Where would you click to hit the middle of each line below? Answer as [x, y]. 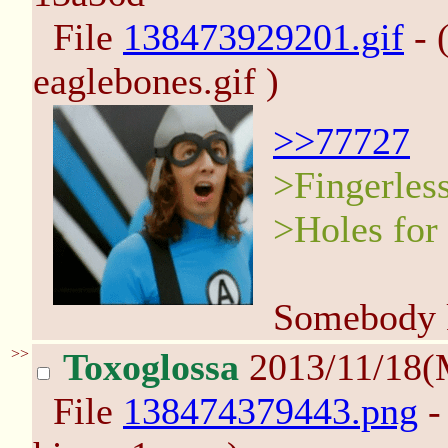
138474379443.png [270, 411]
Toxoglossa [151, 367]
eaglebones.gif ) [156, 81]
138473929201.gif [263, 37]
